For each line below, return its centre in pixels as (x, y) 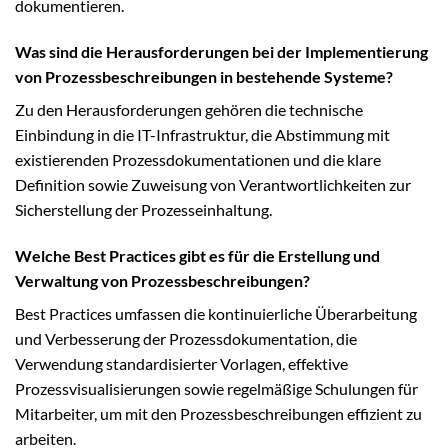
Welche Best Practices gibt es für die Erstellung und (197, 255)
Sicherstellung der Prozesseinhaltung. (143, 209)
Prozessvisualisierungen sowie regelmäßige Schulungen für (216, 388)
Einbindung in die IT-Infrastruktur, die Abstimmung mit (202, 134)
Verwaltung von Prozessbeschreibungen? (162, 280)
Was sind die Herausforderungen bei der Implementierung (221, 51)
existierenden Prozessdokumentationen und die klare (198, 159)
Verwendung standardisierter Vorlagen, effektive (181, 363)
